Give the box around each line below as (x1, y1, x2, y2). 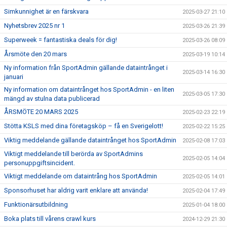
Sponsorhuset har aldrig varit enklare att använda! (4, 186, 148, 194)
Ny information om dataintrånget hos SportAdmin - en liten (4, 86, 174, 93)
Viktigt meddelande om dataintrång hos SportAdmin (4, 172, 157, 180)
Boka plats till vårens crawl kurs (4, 215, 96, 222)
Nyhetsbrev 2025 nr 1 (4, 22, 65, 29)
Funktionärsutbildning (4, 201, 68, 208)
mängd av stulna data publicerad (4, 95, 100, 102)
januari (4, 73, 23, 81)
